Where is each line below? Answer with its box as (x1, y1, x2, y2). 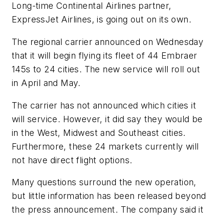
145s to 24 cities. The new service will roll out (12, 64, 200, 75)
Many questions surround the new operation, (12, 177, 197, 188)
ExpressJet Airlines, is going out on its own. (12, 14, 191, 25)
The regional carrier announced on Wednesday (12, 37, 204, 47)
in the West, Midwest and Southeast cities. (12, 127, 186, 138)
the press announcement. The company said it (12, 204, 204, 215)
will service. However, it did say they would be (12, 113, 203, 124)
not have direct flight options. (12, 154, 132, 165)
